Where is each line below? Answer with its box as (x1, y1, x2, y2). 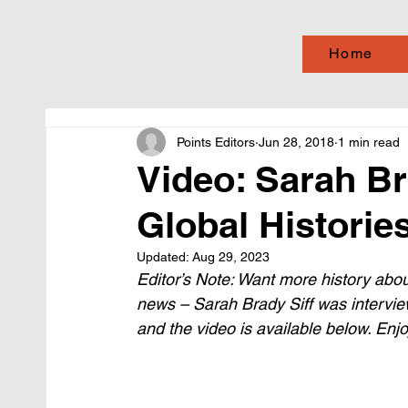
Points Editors (177, 134, 255, 149)
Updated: (137, 250, 192, 264)
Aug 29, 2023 (192, 250, 270, 264)
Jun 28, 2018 (259, 134, 334, 149)
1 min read (338, 134, 400, 149)
